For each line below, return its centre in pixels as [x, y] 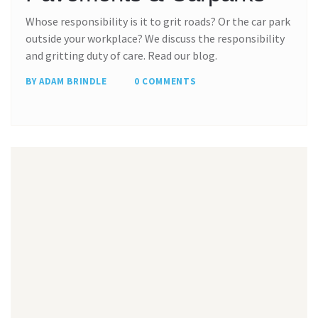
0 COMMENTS [165, 81]
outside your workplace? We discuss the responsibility [155, 38]
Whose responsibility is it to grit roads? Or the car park [158, 21]
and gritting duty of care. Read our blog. [121, 55]
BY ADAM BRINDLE [66, 81]
